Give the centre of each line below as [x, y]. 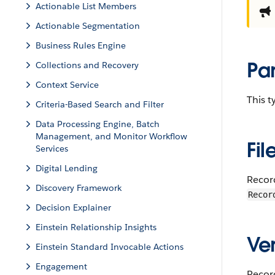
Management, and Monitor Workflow [111, 136]
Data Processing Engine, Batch [98, 124]
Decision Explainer [73, 207]
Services [52, 149]
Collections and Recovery [87, 65]
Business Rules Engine [81, 45]
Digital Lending [67, 168]
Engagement [61, 266]
